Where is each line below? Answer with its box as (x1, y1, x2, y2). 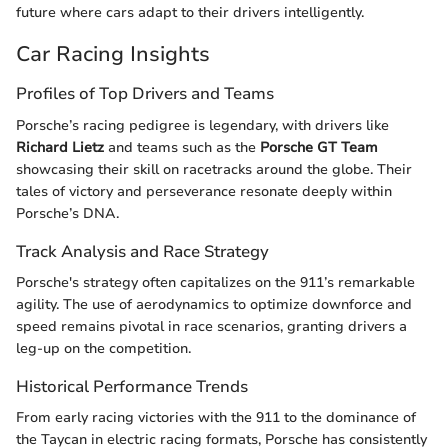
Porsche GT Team (260, 137, 378, 157)
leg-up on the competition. (16, 338, 191, 358)
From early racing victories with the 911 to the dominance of (16, 407, 416, 427)
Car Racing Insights (16, 39, 210, 68)
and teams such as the (104, 137, 260, 157)
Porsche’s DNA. (16, 203, 119, 223)
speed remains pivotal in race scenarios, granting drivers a (16, 316, 407, 336)
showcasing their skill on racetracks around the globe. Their (16, 159, 412, 179)
